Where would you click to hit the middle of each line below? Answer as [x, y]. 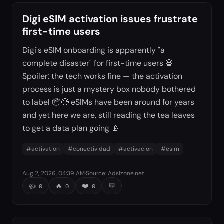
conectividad [92, 149]
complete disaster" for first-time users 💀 [98, 63]
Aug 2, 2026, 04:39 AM [54, 173]
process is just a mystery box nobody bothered [109, 89]
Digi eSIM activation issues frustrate [110, 19]
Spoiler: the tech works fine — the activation [102, 76]
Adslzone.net [126, 173]
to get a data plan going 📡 [71, 128]
